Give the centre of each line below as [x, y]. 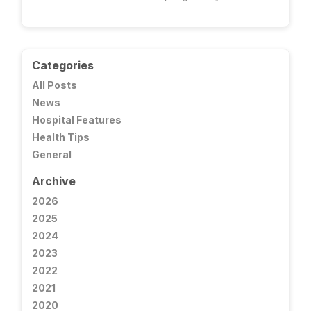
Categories [63, 66]
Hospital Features [77, 120]
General [52, 155]
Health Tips [61, 137]
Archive [54, 182]
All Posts [54, 85]
